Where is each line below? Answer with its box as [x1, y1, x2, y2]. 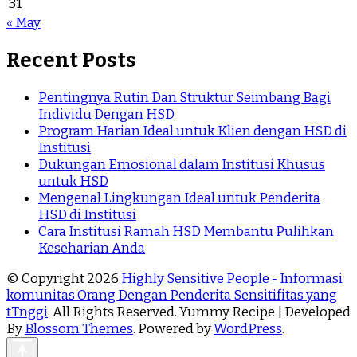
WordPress [214, 320, 282, 338]
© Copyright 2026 [6, 270, 121, 288]
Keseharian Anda [38, 240, 145, 257]
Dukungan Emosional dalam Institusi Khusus [38, 156, 325, 174]
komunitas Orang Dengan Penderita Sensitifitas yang [6, 287, 337, 304]
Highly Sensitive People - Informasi [121, 270, 343, 288]
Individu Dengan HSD [38, 106, 175, 124]
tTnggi [6, 304, 48, 321]
